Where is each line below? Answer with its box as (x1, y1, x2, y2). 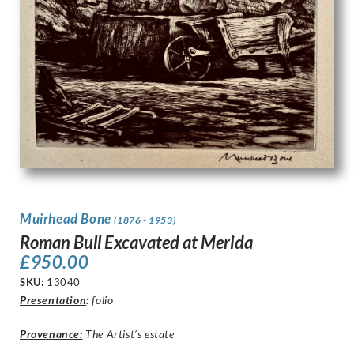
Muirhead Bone (20, 210, 115, 228)
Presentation (20, 293, 87, 307)
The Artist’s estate (82, 327, 175, 341)
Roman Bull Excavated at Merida (20, 232, 253, 254)
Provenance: (20, 327, 83, 341)
